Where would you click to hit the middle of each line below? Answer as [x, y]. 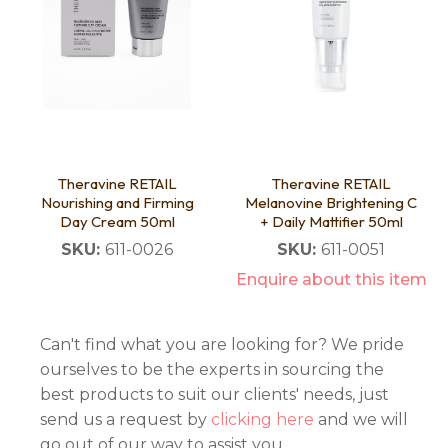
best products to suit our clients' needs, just [214, 395]
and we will [361, 420]
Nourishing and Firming [117, 203]
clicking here [262, 420]
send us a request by [125, 420]
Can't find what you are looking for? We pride [222, 345]
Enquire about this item [331, 280]
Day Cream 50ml [117, 222]
